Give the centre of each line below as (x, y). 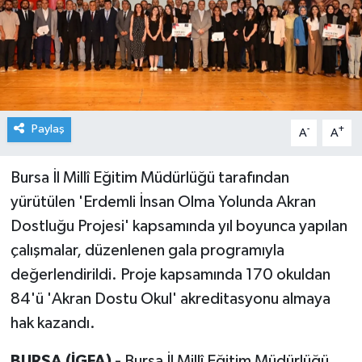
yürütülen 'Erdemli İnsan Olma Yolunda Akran (163, 202)
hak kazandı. (53, 324)
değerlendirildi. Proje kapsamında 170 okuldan (170, 275)
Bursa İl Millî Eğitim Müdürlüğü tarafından (149, 178)
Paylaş (48, 129)
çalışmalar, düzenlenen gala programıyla (147, 251)
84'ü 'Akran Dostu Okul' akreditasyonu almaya (170, 299)
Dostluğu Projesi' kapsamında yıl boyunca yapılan (179, 227)
